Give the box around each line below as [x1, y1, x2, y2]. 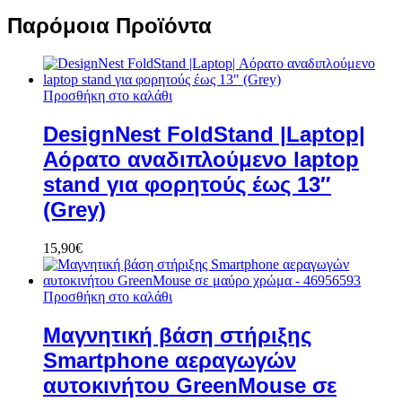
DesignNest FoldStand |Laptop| [43, 122, 365, 147]
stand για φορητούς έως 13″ [43, 172, 331, 197]
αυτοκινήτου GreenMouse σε [43, 373, 336, 398]
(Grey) [43, 197, 106, 223]
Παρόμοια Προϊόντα [7, 13, 212, 38]
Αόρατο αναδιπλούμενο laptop [43, 147, 359, 172]
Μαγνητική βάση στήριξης [43, 323, 311, 348]
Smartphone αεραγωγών [43, 348, 296, 373]
